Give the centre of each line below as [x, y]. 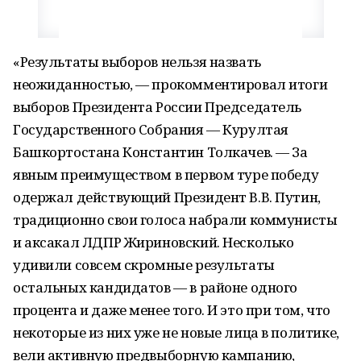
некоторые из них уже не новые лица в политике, [176, 332]
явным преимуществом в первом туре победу [166, 174]
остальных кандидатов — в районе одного [156, 287]
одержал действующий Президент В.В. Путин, [167, 197]
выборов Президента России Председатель [158, 107]
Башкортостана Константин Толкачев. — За [160, 152]
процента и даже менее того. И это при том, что [172, 310]
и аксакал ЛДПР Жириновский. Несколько [154, 242]
